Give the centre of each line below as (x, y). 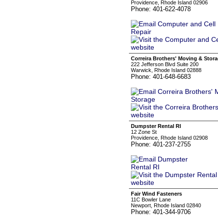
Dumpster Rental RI (156, 126)
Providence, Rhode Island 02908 (169, 138)
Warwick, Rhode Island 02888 (166, 70)
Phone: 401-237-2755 (161, 144)
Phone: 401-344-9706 (161, 212)
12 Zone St (144, 132)
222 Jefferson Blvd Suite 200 (165, 64)
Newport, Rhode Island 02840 (166, 205)
